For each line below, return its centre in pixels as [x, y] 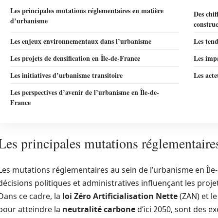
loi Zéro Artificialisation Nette [120, 196]
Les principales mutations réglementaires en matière [87, 10]
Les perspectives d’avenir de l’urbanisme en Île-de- [85, 92]
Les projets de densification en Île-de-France [75, 58]
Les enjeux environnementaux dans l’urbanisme [81, 41]
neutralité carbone [99, 209]
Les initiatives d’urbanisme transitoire [66, 75]
